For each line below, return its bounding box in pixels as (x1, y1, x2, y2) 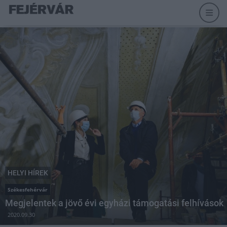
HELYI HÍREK (8, 169, 48, 177)
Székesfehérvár (8, 186, 48, 193)
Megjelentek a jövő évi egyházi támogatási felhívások (5, 198, 223, 208)
